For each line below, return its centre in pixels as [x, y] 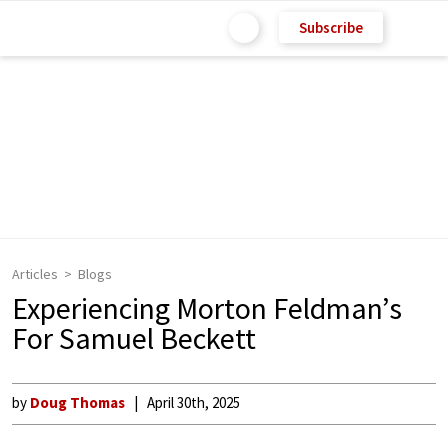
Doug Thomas [77, 402]
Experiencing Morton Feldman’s [207, 308]
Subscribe [331, 27]
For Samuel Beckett [134, 338]
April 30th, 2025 [193, 402]
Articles [35, 274]
